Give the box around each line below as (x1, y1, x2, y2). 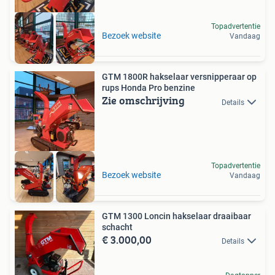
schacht (102, 222, 133, 232)
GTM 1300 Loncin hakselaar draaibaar (102, 211, 251, 221)
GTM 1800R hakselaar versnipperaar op (102, 72, 257, 82)
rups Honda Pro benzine (102, 83, 195, 93)
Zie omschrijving (102, 92, 185, 109)
